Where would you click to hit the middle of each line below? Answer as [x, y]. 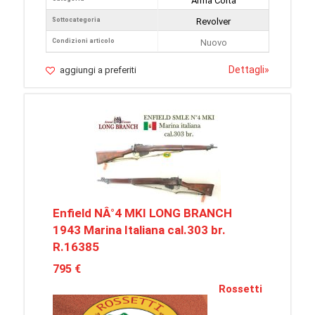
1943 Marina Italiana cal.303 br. [139, 230]
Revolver [213, 22]
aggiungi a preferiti [98, 70]
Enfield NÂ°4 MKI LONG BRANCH [142, 213]
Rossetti [240, 289]
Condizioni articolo [83, 41]
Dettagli [246, 70]
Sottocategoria [76, 20]
